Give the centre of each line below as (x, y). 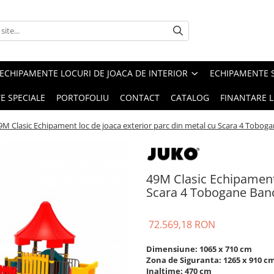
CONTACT (140, 98)
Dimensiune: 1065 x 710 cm (199, 249)
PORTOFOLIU (83, 98)
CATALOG (190, 98)
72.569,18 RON (182, 224)
